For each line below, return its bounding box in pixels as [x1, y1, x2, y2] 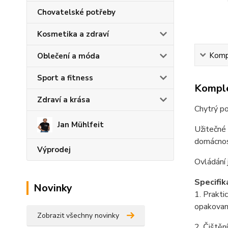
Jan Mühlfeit [58, 120, 104, 130]
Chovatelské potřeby [37, 7, 116, 17]
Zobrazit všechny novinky [37, 211, 119, 220]
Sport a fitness [37, 73, 93, 83]
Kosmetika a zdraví [37, 29, 109, 39]
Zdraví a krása [37, 95, 90, 105]
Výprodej [37, 145, 71, 155]
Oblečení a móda [37, 51, 100, 61]
